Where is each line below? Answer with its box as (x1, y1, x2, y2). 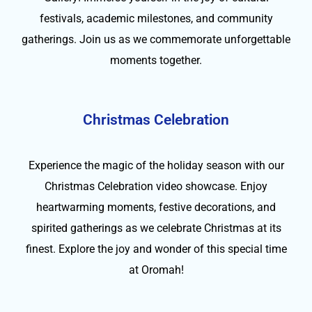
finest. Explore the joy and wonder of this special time (25, 242, 287, 256)
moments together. (110, 54, 202, 67)
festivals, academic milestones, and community (39, 12, 273, 25)
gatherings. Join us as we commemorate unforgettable (22, 33, 290, 46)
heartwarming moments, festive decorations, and (36, 201, 276, 214)
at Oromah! (128, 263, 184, 276)
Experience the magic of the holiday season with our (28, 159, 284, 172)
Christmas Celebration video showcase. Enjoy (45, 180, 267, 193)
